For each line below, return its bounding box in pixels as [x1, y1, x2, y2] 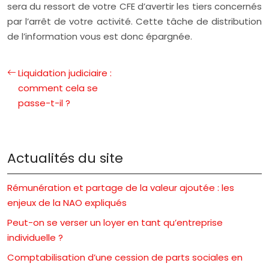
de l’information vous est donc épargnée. [7, 29, 192, 43]
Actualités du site [7, 148, 123, 168]
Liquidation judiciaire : [18, 66, 112, 79]
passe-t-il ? [18, 96, 70, 109]
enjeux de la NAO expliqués [7, 196, 127, 209]
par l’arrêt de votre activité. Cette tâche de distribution [7, 14, 262, 28]
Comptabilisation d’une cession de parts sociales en [7, 250, 243, 264]
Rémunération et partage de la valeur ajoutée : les [7, 181, 234, 194]
